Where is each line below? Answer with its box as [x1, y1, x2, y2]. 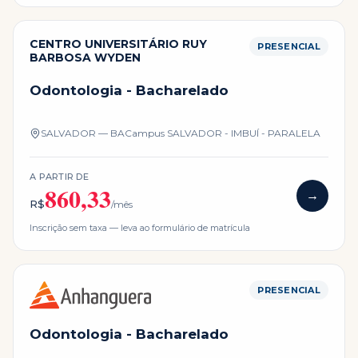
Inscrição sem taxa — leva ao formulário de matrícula [30, 222, 250, 234]
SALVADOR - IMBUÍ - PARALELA [167, 127, 320, 140]
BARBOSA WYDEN [30, 50, 141, 65]
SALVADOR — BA [41, 127, 125, 140]
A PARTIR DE [30, 171, 89, 183]
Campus [125, 127, 167, 140]
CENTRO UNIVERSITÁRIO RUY [30, 36, 207, 51]
